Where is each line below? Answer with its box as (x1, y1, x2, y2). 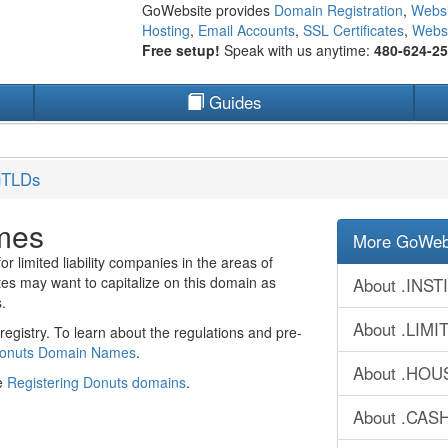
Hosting (141, 20, 190, 40)
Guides (204, 90, 261, 114)
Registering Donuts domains (7, 372, 186, 392)
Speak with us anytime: (223, 40, 374, 60)
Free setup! (141, 40, 224, 60)
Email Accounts (197, 20, 295, 40)
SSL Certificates (302, 20, 404, 40)
